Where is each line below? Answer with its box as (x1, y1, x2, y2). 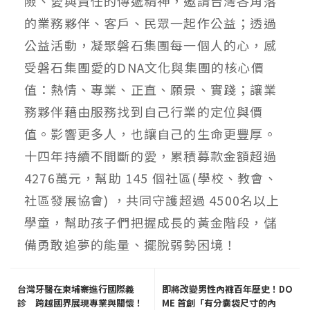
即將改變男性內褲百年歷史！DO (162, 282, 293, 296)
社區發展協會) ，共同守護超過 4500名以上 (24, 191, 280, 210)
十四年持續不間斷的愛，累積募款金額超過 (24, 147, 277, 165)
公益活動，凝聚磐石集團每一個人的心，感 (24, 36, 277, 55)
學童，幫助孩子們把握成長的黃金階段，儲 (24, 213, 277, 232)
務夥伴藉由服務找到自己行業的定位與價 (24, 102, 264, 121)
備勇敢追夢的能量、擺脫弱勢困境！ (24, 235, 237, 254)
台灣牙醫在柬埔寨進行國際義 (17, 282, 134, 296)
